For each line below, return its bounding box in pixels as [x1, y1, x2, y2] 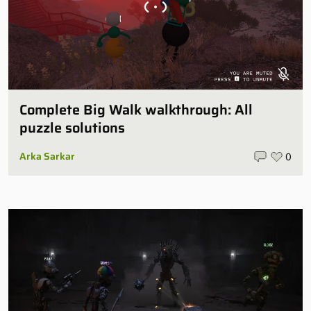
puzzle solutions [19, 117, 125, 140]
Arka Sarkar [19, 149, 75, 165]
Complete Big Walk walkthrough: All [19, 99, 253, 121]
